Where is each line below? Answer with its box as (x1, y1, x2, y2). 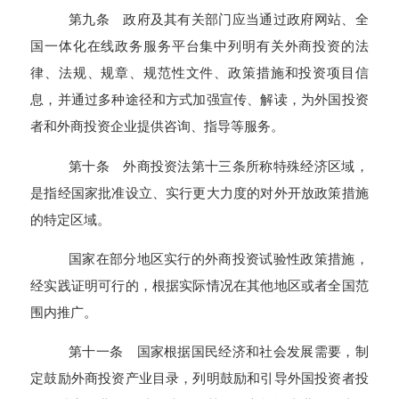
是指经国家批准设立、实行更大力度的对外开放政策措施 (30, 184, 369, 200)
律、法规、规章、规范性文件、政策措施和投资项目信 (30, 65, 369, 81)
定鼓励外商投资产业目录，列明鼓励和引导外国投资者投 (30, 370, 369, 387)
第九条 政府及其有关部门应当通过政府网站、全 (68, 12, 369, 28)
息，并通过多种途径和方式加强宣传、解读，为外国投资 (30, 92, 369, 108)
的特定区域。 (30, 211, 111, 227)
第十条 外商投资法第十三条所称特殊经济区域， (68, 158, 369, 174)
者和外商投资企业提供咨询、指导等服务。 (30, 118, 285, 134)
